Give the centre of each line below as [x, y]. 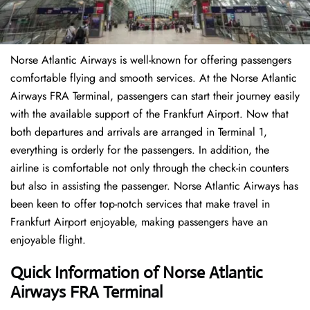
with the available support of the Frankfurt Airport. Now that [149, 114]
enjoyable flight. [48, 240]
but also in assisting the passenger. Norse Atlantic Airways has [154, 186]
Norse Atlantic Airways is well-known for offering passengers [151, 60]
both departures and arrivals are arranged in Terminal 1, [139, 132]
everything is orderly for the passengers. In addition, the [140, 150]
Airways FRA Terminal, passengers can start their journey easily [155, 96]
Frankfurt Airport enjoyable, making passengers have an [139, 222]
